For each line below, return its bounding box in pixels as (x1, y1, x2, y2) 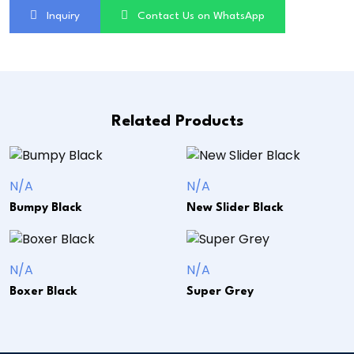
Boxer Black (9, 285, 77, 298)
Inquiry (47, 9, 80, 21)
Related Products (111, 113, 243, 130)
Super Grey (186, 285, 254, 298)
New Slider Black (186, 202, 284, 215)
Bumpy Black (9, 202, 82, 215)
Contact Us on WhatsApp (134, 9, 265, 21)
